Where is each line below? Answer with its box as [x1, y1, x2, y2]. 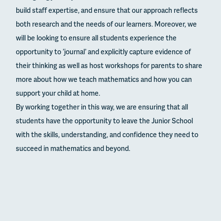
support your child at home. [16, 90, 100, 98]
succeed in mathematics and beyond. [16, 145, 130, 153]
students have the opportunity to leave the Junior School [16, 117, 193, 125]
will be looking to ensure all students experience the [16, 35, 177, 42]
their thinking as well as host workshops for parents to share [16, 62, 202, 70]
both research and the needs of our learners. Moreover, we [16, 21, 197, 29]
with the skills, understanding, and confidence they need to [16, 131, 198, 139]
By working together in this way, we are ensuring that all [16, 104, 188, 111]
